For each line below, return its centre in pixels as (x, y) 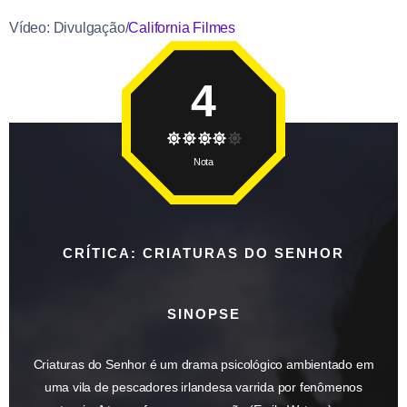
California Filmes (182, 28)
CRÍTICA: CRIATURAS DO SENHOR (203, 253)
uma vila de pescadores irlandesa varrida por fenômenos (203, 387)
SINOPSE (203, 314)
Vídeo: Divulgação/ (69, 28)
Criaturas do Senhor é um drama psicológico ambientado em (203, 365)
